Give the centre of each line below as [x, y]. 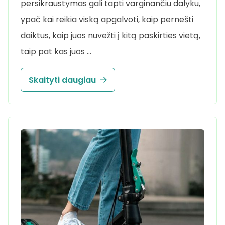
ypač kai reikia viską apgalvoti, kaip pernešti [107, 20]
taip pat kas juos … [56, 52]
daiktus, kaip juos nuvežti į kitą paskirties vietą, [110, 36]
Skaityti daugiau [62, 80]
